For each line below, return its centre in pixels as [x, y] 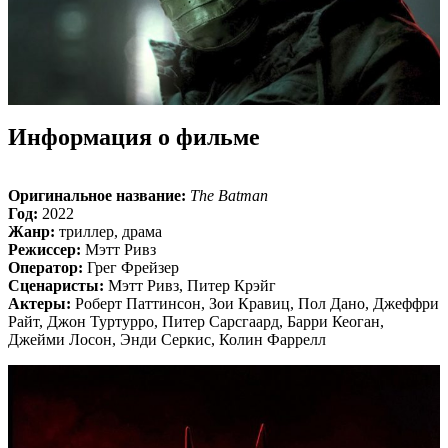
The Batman [229, 196]
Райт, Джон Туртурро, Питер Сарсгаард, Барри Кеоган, [196, 322]
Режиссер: [44, 250]
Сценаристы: [56, 286]
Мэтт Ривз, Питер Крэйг [190, 286]
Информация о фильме [134, 137]
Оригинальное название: [97, 196]
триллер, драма [108, 232]
